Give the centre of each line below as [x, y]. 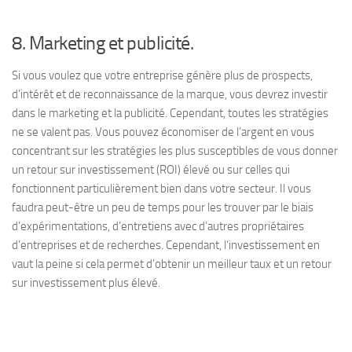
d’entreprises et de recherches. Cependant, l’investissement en [166, 245]
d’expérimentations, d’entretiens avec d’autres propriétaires [158, 226]
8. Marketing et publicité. [103, 43]
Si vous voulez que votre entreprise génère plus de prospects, [162, 75]
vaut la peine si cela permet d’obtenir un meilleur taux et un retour [172, 264]
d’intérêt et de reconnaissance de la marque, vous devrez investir [170, 94]
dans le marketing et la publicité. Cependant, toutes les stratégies [170, 113]
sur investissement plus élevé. [86, 283]
